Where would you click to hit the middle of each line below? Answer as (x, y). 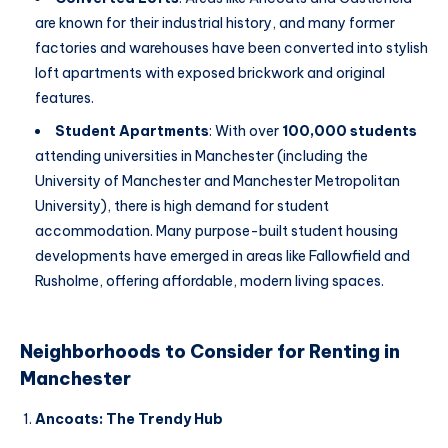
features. (64, 97)
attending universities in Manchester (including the (201, 155)
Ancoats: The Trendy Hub (129, 418)
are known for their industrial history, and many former (215, 22)
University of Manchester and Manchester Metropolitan (217, 180)
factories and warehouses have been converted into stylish (231, 47)
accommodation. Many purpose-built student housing (216, 230)
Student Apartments (132, 130)
